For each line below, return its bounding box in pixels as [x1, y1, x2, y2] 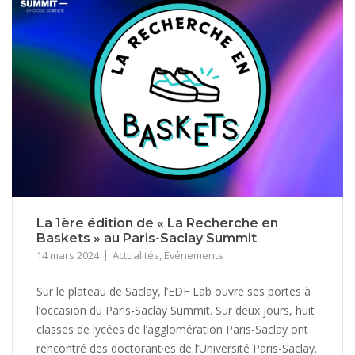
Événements [164, 247, 223, 262]
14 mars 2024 [36, 247, 99, 262]
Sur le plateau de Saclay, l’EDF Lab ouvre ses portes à [36, 283, 311, 299]
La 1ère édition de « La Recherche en [36, 215, 278, 231]
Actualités [113, 247, 159, 262]
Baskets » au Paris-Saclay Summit [36, 230, 257, 246]
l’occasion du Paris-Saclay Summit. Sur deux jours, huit [36, 302, 315, 318]
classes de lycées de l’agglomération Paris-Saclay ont [36, 321, 308, 337]
